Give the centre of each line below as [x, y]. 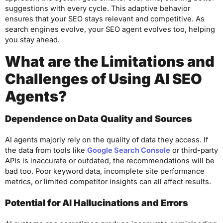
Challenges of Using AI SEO [104, 79]
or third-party [194, 150]
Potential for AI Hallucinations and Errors [97, 203]
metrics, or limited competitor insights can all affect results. [108, 181]
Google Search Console [129, 150]
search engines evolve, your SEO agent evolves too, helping [110, 29]
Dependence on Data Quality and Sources [99, 118]
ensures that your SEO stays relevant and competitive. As [105, 19]
